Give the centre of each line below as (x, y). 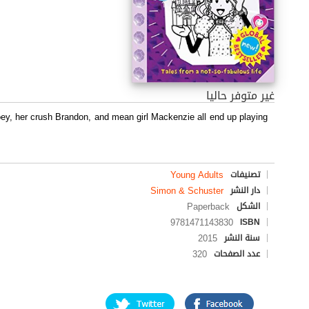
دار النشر (245, 190)
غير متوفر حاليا (240, 95)
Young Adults (197, 175)
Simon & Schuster (187, 190)
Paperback (208, 206)
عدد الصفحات (237, 253)
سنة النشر (242, 238)
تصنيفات (245, 174)
